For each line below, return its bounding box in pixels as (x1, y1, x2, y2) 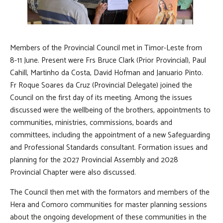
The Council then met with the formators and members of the (10, 186, 210, 199)
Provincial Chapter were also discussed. (10, 166, 136, 179)
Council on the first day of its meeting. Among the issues (10, 91, 192, 104)
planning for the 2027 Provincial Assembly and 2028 (10, 153, 178, 166)
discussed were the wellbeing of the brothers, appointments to (10, 104, 211, 116)
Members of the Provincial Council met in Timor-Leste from (10, 41, 202, 54)
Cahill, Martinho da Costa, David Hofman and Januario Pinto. (10, 66, 203, 79)
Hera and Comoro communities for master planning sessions (10, 198, 207, 211)
